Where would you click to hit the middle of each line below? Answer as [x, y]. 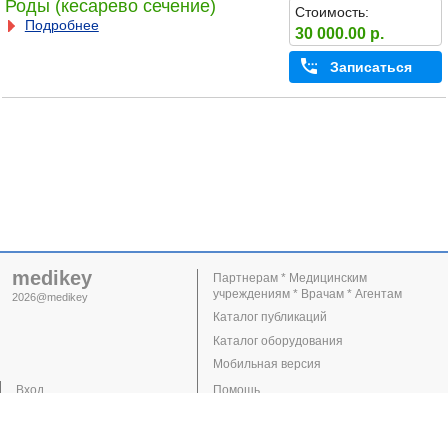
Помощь [237, 389]
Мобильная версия [267, 363]
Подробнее [61, 25]
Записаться [370, 67]
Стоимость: [331, 11]
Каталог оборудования [278, 340]
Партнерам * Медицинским [290, 277]
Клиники [40, 436]
